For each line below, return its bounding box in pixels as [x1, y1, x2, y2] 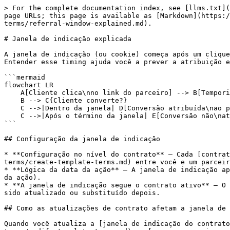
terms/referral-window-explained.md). [4, 20, 152, 27]
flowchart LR [4, 81, 53, 89]
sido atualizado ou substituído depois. [4, 189, 160, 197]
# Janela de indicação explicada [4, 35, 131, 43]
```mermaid [4, 73, 45, 81]
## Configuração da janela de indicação [4, 135, 160, 143]
